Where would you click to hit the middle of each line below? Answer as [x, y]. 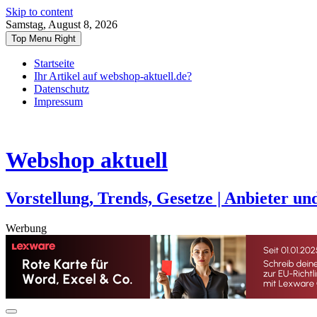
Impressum [58, 102]
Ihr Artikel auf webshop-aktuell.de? [113, 76]
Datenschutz [62, 89]
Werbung [26, 228]
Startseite [54, 63]
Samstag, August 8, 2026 [62, 24]
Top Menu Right [44, 39]
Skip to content [39, 12]
